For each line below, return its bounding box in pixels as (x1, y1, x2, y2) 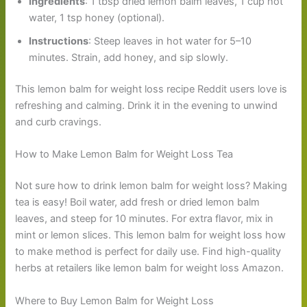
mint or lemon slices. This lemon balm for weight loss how (15, 229, 286, 242)
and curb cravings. (15, 116, 102, 129)
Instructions (29, 35, 89, 48)
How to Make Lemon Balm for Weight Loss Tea (15, 148, 234, 161)
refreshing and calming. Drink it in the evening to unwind (15, 99, 278, 112)
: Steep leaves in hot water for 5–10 (88, 35, 252, 48)
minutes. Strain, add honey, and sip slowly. (29, 51, 229, 64)
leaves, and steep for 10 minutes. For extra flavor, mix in (15, 212, 274, 225)
